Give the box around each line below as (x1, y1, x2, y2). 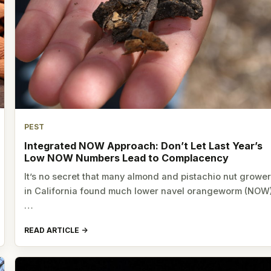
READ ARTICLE (24, 225, 80, 235)
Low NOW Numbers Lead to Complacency (24, 151, 229, 164)
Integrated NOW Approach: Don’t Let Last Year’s (24, 139, 263, 152)
